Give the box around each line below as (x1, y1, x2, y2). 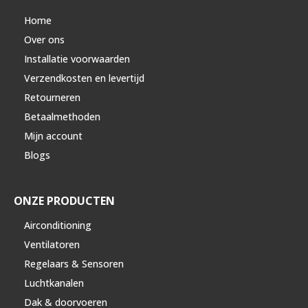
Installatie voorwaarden (24, 52, 130, 65)
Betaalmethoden (24, 109, 100, 123)
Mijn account (24, 129, 82, 142)
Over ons (24, 32, 65, 46)
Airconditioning (24, 218, 91, 232)
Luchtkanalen (24, 276, 84, 289)
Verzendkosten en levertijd (24, 71, 144, 85)
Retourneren (24, 90, 80, 104)
